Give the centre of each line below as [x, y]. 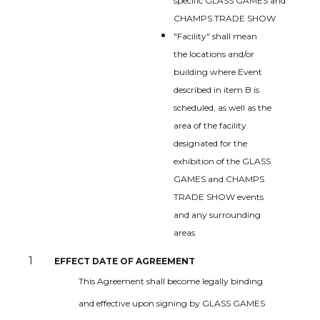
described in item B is [216, 90]
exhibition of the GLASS [222, 161]
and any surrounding [217, 215]
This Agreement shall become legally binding [170, 281]
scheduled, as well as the [222, 108]
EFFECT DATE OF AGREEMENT [125, 261]
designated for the [210, 144]
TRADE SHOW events [218, 197]
